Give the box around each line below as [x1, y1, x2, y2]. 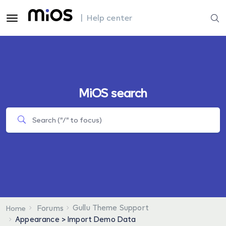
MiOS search [78, 86, 148, 100]
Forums [37, 203, 64, 212]
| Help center [81, 13, 133, 23]
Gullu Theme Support [72, 203, 149, 212]
